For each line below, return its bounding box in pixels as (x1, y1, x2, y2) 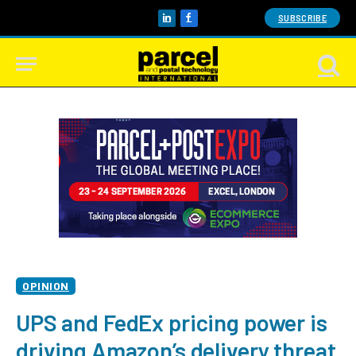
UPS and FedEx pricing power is (16, 308, 327, 336)
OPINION (22, 279, 69, 292)
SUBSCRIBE (278, 13, 327, 23)
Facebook (188, 17, 239, 33)
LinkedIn (165, 17, 209, 33)
